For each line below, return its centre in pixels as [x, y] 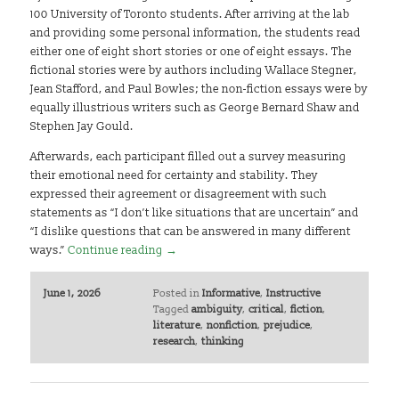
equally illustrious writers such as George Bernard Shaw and [195, 108]
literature [176, 325]
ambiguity [216, 309]
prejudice [286, 325]
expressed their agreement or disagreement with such [179, 195]
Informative [231, 293]
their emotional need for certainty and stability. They [175, 176]
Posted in [176, 293]
